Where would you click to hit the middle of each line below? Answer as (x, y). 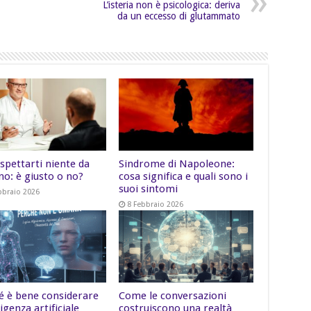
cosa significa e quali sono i (184, 176)
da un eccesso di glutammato (178, 16)
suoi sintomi (149, 188)
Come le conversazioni (173, 295)
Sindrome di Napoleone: (177, 163)
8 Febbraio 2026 (155, 204)
